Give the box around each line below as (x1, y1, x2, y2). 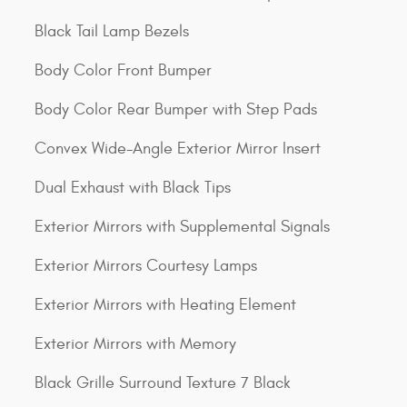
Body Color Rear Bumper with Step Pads (35, 100, 317, 120)
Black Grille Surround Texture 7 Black (35, 373, 291, 393)
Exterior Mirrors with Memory (35, 334, 236, 354)
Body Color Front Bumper (35, 61, 212, 81)
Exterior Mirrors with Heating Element (35, 295, 296, 315)
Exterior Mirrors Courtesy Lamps (35, 256, 257, 276)
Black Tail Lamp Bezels (35, 22, 189, 42)
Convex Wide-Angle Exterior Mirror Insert (35, 139, 321, 159)
